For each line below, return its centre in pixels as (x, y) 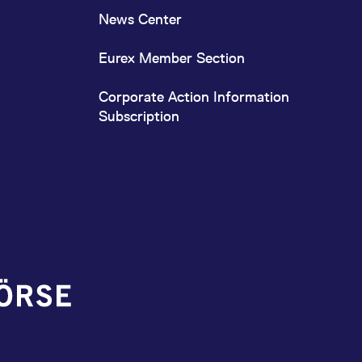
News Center (140, 19)
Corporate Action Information (194, 97)
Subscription (139, 116)
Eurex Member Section (172, 58)
